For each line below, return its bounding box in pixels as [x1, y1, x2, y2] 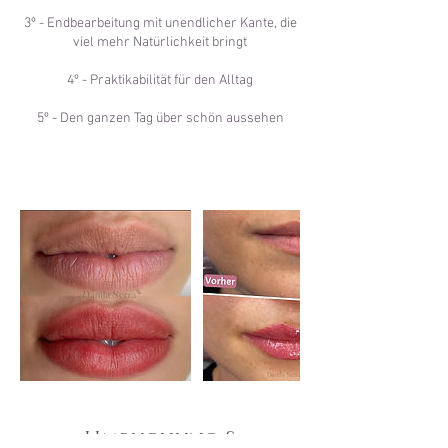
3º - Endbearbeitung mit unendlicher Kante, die [23, 14, 297, 32]
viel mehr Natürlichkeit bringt [73, 33, 247, 51]
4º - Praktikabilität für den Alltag [67, 71, 253, 89]
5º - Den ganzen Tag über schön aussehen [36, 109, 284, 127]
